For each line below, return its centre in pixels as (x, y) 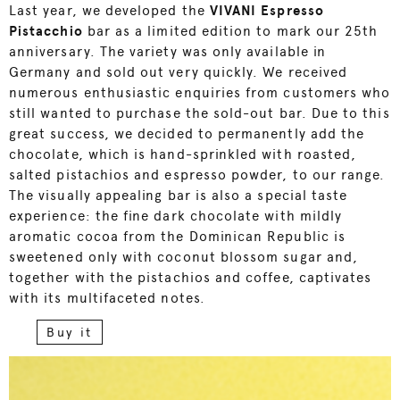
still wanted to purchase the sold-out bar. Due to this (200, 113)
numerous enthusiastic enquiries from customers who (200, 92)
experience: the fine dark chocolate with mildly (176, 216)
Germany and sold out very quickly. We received (179, 72)
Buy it (70, 332)
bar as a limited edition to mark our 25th (230, 31)
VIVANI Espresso (267, 10)
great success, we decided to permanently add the (187, 133)
